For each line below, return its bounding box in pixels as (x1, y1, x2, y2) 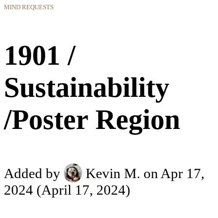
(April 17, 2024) (33, 182, 130, 198)
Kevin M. (82, 165, 144, 182)
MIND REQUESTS (4, 4, 54, 11)
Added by (4, 165, 64, 182)
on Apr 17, (144, 165, 205, 182)
